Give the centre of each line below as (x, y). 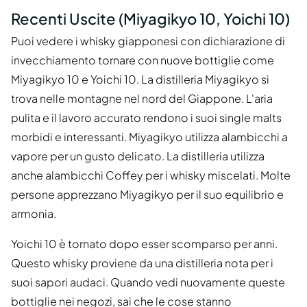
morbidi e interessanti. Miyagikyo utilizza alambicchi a (149, 137)
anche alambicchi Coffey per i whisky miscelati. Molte (151, 175)
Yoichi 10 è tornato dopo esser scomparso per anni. (144, 244)
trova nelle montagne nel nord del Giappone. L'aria (142, 99)
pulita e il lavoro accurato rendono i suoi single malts (146, 118)
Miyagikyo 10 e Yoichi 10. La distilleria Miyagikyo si (140, 79)
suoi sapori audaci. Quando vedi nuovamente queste (148, 282)
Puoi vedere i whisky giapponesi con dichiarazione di (148, 41)
